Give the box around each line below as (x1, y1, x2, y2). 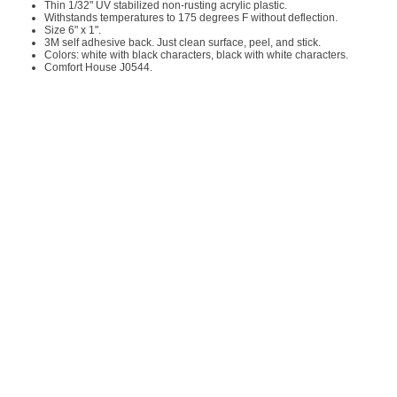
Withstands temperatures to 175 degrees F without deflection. (44, 12, 338, 24)
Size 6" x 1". (44, 24, 101, 36)
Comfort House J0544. (44, 61, 152, 74)
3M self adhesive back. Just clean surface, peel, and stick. (44, 36, 321, 49)
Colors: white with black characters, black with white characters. (44, 49, 348, 61)
